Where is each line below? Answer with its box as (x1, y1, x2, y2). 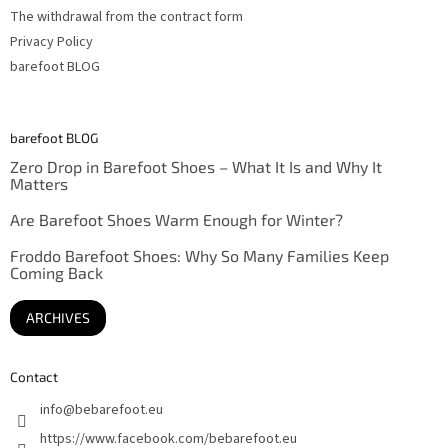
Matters (10, 174, 68, 194)
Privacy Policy (10, 32, 93, 53)
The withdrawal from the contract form (10, 7, 243, 28)
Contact (10, 368, 58, 385)
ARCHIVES (26, 309, 90, 327)
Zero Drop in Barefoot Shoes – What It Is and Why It (10, 157, 382, 177)
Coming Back (10, 263, 103, 283)
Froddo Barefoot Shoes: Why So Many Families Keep (10, 246, 389, 266)
